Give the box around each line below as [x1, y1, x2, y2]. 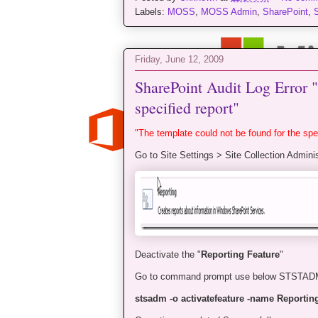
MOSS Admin [201, 6, 257, 18]
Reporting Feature [201, 249, 280, 261]
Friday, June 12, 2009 [135, 53, 224, 65]
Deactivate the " [135, 249, 201, 261]
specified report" [135, 97, 239, 119]
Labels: [135, 6, 168, 18]
